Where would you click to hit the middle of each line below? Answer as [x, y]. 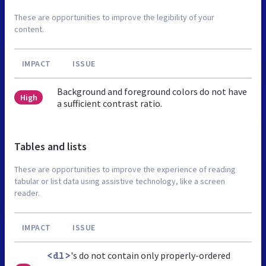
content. [29, 29]
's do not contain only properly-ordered [151, 255]
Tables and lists [50, 146]
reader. [27, 193]
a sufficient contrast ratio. [110, 103]
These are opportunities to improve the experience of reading [125, 169]
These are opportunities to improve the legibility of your [114, 17]
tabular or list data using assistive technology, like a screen [120, 181]
